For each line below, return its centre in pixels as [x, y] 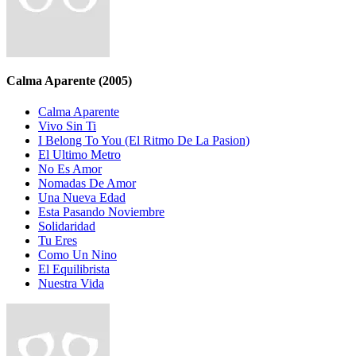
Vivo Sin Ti [67, 126]
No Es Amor [70, 169]
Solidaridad [67, 226]
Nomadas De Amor [87, 184]
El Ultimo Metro [79, 155]
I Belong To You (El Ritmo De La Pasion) [144, 141]
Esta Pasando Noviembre [101, 212]
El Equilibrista [74, 269]
